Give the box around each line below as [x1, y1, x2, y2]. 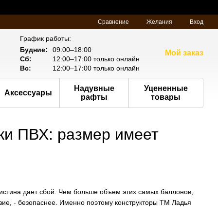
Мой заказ [165, 49, 204, 57]
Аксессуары [4, 89, 53, 97]
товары [151, 93, 181, 101]
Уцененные [144, 84, 188, 92]
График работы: [20, 35, 72, 42]
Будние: [20, 46, 48, 54]
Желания [146, 18, 172, 25]
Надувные [73, 84, 114, 92]
